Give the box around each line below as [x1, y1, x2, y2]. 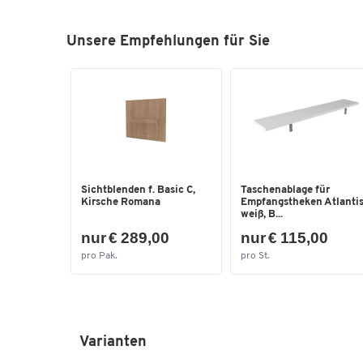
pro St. [240, 250, 270, 261]
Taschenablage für [240, 185, 330, 196]
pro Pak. [81, 250, 117, 261]
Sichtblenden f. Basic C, [81, 185, 195, 196]
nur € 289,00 [81, 228, 169, 246]
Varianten [79, 334, 147, 350]
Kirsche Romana [81, 197, 160, 208]
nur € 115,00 [240, 228, 328, 246]
